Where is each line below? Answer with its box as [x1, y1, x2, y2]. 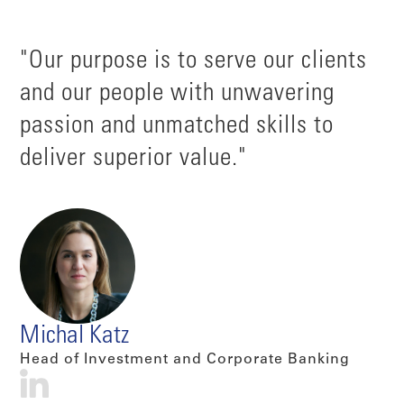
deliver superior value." [20, 146, 248, 172]
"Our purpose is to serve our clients [20, 49, 368, 75]
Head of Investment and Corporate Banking [20, 352, 351, 367]
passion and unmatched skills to [20, 114, 335, 140]
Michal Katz [20, 324, 130, 350]
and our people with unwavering [20, 81, 335, 107]
